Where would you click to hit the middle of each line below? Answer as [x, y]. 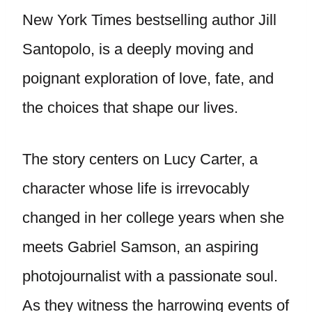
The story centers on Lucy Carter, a [140, 159]
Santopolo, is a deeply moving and [138, 49]
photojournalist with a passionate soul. [150, 276]
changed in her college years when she [153, 218]
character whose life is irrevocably [136, 188]
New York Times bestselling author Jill [149, 20]
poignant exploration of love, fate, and [148, 78]
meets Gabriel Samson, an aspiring [140, 247]
